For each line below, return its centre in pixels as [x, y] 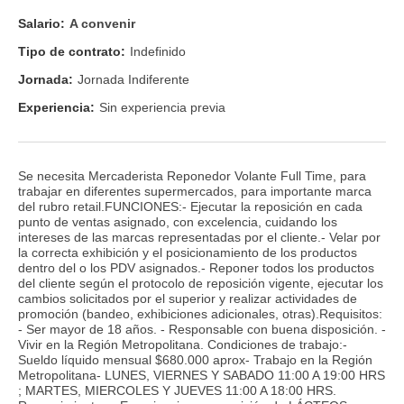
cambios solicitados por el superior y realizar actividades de [188, 298]
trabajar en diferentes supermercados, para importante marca [195, 191]
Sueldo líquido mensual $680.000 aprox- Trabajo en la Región [195, 359]
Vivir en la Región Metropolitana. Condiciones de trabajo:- [183, 344]
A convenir [102, 23]
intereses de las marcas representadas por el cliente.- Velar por [199, 237]
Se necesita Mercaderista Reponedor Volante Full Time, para [192, 175]
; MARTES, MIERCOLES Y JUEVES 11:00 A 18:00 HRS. [177, 390]
